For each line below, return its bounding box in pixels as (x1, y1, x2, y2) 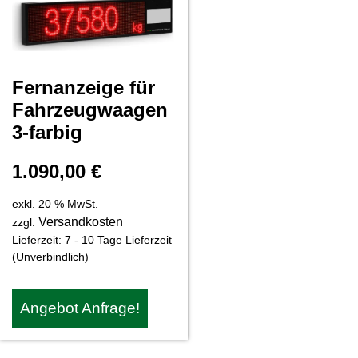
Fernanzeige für (12, 77, 155, 99)
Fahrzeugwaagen (12, 99, 168, 121)
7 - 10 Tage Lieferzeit (65, 233, 172, 247)
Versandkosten (38, 215, 123, 229)
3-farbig (12, 121, 82, 144)
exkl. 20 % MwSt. (12, 197, 98, 211)
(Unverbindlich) (12, 250, 89, 264)
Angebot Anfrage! (20, 300, 140, 317)
